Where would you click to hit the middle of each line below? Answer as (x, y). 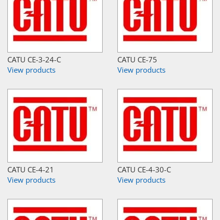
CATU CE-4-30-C (144, 169)
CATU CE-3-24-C (34, 59)
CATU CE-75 (137, 59)
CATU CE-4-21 (31, 169)
